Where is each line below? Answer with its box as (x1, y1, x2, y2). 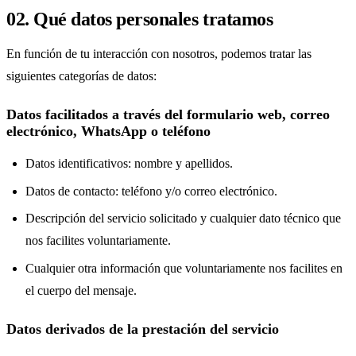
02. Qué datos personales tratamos (6, 9, 273, 30)
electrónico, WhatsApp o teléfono (6, 123, 211, 140)
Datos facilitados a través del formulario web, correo (6, 106, 330, 123)
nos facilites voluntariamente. (25, 234, 171, 248)
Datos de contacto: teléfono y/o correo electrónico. (25, 184, 277, 198)
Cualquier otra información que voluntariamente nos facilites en (25, 261, 342, 275)
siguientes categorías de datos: (6, 69, 157, 83)
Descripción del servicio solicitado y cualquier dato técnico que (25, 211, 341, 226)
